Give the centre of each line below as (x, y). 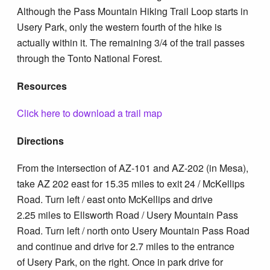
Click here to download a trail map (90, 113)
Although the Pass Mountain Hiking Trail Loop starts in (133, 11)
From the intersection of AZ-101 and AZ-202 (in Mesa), (133, 168)
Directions (42, 140)
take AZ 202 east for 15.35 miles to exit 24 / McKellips (131, 184)
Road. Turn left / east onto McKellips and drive (115, 199)
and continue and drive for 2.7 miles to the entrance (126, 246)
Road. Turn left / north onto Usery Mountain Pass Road (133, 231)
